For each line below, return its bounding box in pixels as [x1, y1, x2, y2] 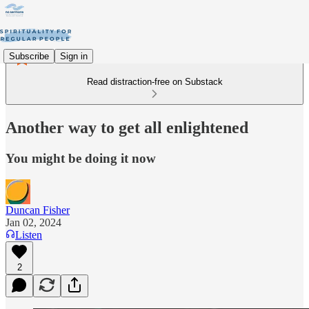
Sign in [60, 50, 88, 61]
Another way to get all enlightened [6, 118, 248, 137]
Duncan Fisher [6, 203, 70, 216]
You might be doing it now [6, 150, 156, 166]
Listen [15, 228, 42, 241]
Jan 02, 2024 [6, 216, 61, 228]
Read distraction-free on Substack [86, 77, 223, 87]
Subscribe [9, 50, 49, 61]
